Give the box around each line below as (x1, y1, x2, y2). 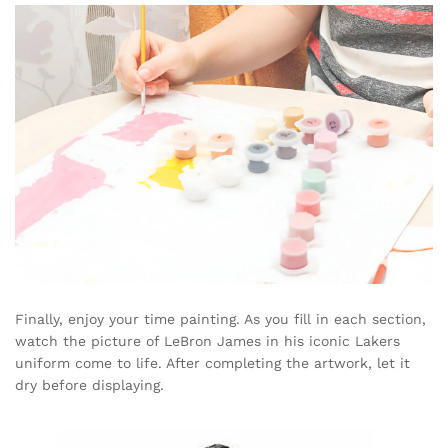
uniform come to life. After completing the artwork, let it (15, 354, 410, 371)
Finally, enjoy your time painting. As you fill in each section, (15, 310, 426, 327)
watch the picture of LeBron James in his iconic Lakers (15, 332, 400, 349)
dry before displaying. (15, 376, 164, 393)
